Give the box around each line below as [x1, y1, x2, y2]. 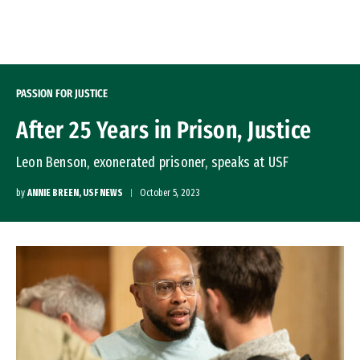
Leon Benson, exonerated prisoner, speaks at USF [16, 153, 289, 171]
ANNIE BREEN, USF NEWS [27, 187, 123, 198]
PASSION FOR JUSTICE [16, 87, 108, 100]
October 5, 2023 [140, 187, 200, 198]
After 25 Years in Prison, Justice [16, 116, 312, 145]
